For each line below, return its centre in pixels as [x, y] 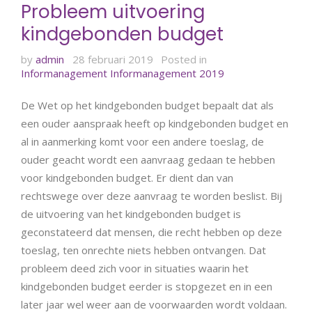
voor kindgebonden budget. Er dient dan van [127, 177]
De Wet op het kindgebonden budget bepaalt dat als [147, 105]
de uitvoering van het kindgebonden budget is [131, 213]
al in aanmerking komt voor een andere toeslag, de [142, 141]
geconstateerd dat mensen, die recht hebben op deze [151, 232]
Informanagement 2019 [167, 73]
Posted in [184, 60]
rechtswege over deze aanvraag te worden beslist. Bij [151, 195]
